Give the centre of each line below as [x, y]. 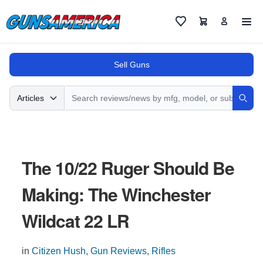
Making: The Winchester [116, 194]
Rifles [163, 251]
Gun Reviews [118, 251]
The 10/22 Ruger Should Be [128, 168]
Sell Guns [131, 65]
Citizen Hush [58, 251]
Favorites [190, 26]
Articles [31, 98]
